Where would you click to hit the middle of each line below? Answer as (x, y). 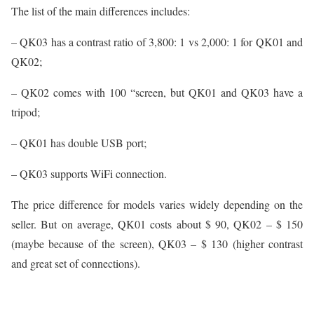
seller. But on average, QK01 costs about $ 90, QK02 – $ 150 (157, 224)
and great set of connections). (76, 264)
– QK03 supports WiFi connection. (89, 174)
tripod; (26, 112)
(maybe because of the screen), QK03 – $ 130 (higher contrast (157, 244)
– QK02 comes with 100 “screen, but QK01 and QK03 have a (157, 93)
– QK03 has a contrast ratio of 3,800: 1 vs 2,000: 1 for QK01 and (157, 42)
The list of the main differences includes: (101, 11)
